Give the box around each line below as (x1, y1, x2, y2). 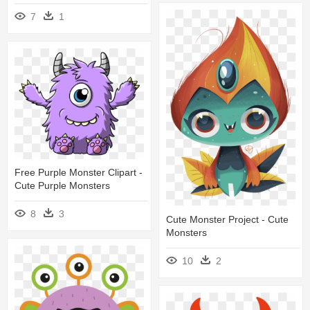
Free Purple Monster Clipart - (15, 166, 143, 178)
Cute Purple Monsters (15, 179, 110, 191)
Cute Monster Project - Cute (166, 213, 289, 225)
